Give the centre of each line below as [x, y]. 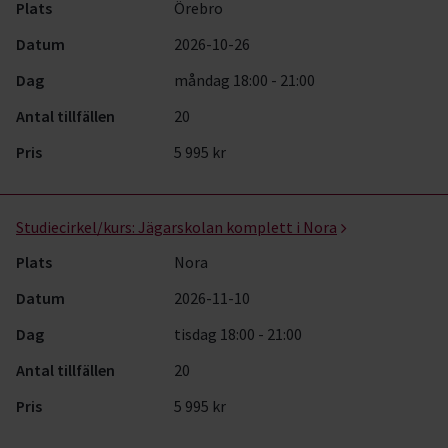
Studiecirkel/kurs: [75, 227]
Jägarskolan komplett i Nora [237, 227]
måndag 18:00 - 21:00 [245, 80]
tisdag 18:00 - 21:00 [238, 334]
